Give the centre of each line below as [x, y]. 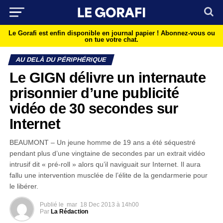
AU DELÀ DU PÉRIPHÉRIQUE [61, 59]
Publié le [52, 205]
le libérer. [24, 186]
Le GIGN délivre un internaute [107, 78]
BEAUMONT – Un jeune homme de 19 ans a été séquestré [102, 142]
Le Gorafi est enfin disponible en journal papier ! [84, 33]
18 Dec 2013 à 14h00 [109, 205]
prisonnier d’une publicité [94, 93]
